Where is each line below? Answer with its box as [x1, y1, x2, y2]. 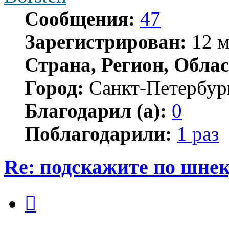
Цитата [36, 188, 61, 197]
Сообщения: [25, 8, 135, 30]
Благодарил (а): [25, 100, 167, 122]
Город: [25, 77, 84, 99]
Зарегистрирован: [25, 31, 187, 53]
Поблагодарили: [25, 123, 172, 145]
